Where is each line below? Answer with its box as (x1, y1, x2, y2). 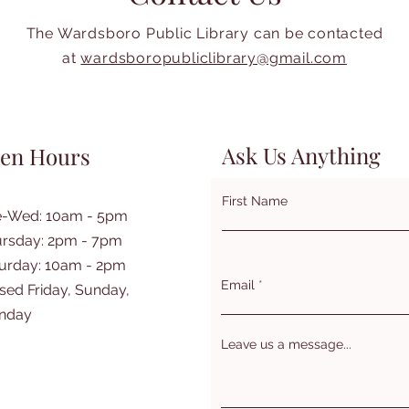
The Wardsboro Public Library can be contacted (26, 25, 383, 43)
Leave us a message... (221, 337, 351, 352)
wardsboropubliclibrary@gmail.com (80, 49, 347, 68)
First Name (222, 194, 288, 209)
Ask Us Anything (222, 141, 381, 171)
